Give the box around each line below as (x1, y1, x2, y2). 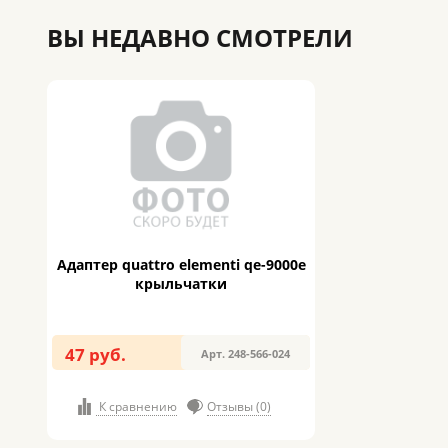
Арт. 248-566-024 (201, 346, 290, 361)
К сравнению (96, 398, 178, 415)
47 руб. (65, 343, 126, 366)
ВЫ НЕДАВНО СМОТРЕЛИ (47, 21, 353, 54)
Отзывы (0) (206, 398, 271, 415)
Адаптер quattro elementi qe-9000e (56, 255, 306, 274)
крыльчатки (135, 274, 227, 293)
